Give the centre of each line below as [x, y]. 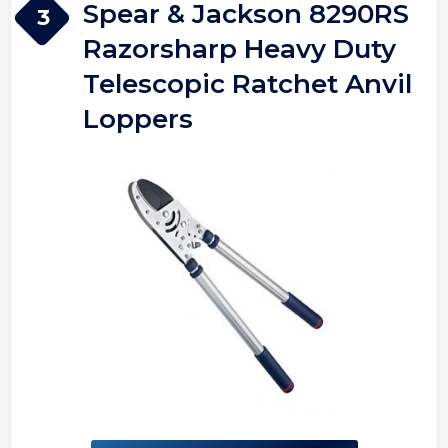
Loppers [138, 119]
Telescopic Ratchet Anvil [248, 84]
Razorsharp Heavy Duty [240, 49]
